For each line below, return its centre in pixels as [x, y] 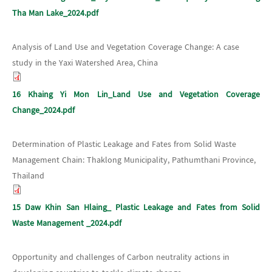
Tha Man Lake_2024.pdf [55, 13]
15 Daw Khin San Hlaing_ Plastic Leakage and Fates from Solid [136, 207]
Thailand [28, 176]
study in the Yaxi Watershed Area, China [85, 63]
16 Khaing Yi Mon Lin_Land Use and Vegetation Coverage [136, 94]
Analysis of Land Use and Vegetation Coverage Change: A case [126, 47]
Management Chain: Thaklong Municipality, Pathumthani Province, [134, 160]
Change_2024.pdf [43, 110]
